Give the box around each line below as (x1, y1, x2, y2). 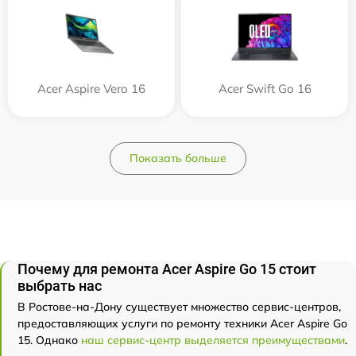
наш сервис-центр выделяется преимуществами (81, 333, 345, 347)
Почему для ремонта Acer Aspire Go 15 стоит (17, 261, 316, 277)
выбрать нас (17, 277, 102, 294)
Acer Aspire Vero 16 (37, 81, 145, 96)
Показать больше (130, 151, 226, 165)
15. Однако (17, 333, 81, 347)
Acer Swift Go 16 (218, 81, 311, 96)
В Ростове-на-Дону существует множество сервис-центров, (17, 300, 341, 314)
